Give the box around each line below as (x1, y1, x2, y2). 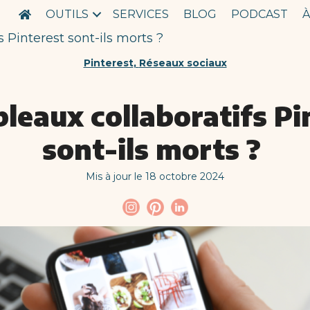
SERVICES (112, 8, 169, 21)
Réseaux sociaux (138, 56, 227, 69)
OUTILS (45, 8, 89, 21)
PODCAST (230, 8, 288, 21)
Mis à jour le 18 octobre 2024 (86, 170, 224, 183)
